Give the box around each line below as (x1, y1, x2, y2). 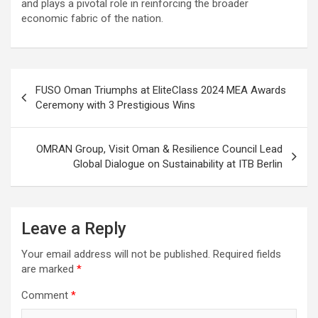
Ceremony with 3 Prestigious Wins (35, 98, 195, 111)
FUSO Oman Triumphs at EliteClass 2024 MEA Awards (35, 83, 286, 97)
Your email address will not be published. (21, 247, 210, 261)
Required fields (213, 247, 281, 261)
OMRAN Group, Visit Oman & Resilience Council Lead (36, 142, 283, 155)
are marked (21, 262, 77, 275)
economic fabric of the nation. (21, 11, 163, 25)
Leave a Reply (21, 218, 126, 238)
